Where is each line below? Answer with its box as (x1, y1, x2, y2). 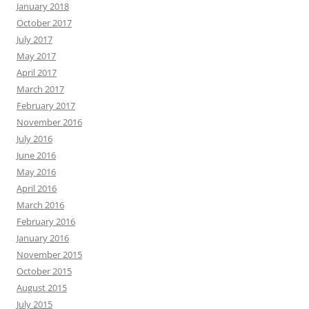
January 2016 (17, 231, 69, 244)
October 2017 (17, 16, 72, 29)
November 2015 (17, 248, 82, 261)
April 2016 (17, 181, 57, 195)
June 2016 (17, 148, 56, 161)
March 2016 (17, 198, 64, 211)
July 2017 (17, 32, 52, 46)
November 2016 (17, 115, 82, 128)
